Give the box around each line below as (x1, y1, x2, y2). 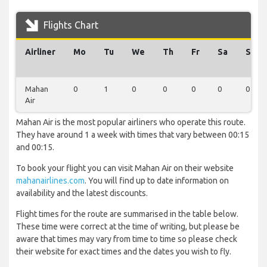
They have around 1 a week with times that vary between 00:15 (16, 130, 249, 140)
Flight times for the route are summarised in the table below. (16, 209, 238, 219)
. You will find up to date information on (85, 176, 229, 186)
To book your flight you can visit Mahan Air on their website (16, 163, 234, 173)
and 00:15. (16, 142, 54, 153)
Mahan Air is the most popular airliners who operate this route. (16, 117, 246, 128)
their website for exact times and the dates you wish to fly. (16, 247, 231, 257)
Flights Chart (41, 20, 98, 31)
